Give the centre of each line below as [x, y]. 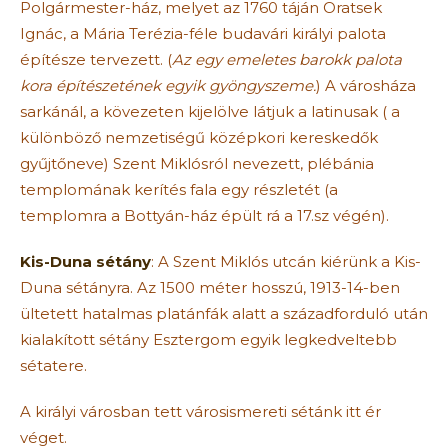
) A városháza [366, 85]
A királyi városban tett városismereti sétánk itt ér [200, 411]
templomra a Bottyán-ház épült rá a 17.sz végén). [204, 215]
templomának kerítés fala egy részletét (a [179, 189]
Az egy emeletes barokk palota [287, 59]
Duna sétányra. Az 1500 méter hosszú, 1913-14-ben [210, 287]
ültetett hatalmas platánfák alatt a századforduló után [224, 313]
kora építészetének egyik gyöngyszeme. [168, 85]
